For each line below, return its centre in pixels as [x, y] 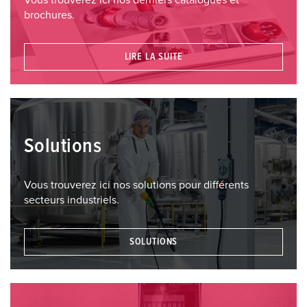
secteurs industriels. [72, 200]
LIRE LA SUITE [153, 57]
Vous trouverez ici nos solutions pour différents [136, 185]
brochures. [49, 15]
